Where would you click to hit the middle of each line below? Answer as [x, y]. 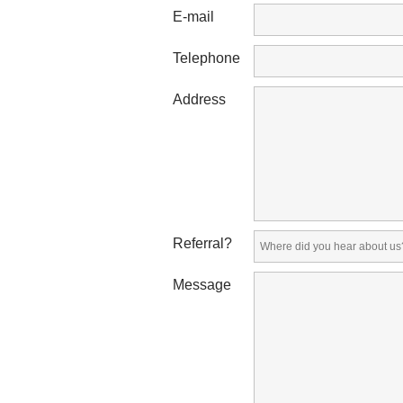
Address [199, 99]
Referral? [202, 243]
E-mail [193, 17]
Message [202, 285]
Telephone [206, 58]
